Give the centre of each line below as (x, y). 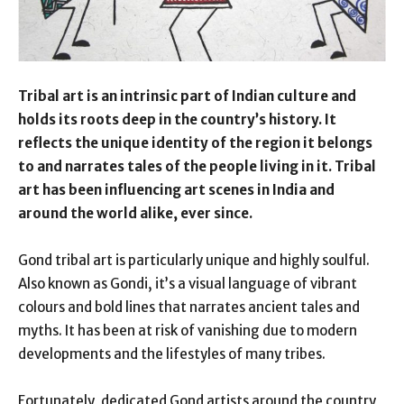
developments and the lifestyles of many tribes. (172, 353)
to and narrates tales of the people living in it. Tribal (197, 166)
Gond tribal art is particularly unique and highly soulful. (194, 260)
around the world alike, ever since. (135, 213)
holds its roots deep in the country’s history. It (177, 119)
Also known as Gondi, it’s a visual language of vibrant (188, 283)
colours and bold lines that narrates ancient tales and (189, 307)
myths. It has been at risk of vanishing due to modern (188, 330)
